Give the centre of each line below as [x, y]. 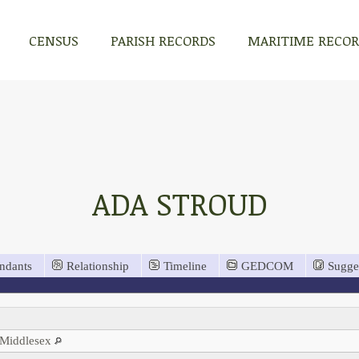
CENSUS [54, 40]
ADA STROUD [179, 204]
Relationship [98, 266]
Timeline [185, 266]
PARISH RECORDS [163, 40]
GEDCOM [267, 266]
